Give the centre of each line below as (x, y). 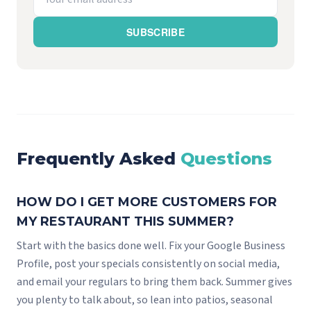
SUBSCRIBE (155, 32)
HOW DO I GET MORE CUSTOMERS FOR (147, 202)
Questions (226, 159)
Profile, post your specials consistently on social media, (148, 264)
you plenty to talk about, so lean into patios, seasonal (145, 300)
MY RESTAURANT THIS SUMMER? (125, 222)
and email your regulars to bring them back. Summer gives (154, 282)
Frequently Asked (96, 159)
